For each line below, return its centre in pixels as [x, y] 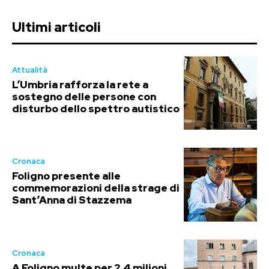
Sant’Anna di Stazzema [72, 200]
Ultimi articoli [56, 27]
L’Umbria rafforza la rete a [80, 84]
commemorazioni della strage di [96, 188]
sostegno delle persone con [84, 96]
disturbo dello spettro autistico [96, 108]
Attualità [30, 70]
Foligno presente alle [66, 176]
